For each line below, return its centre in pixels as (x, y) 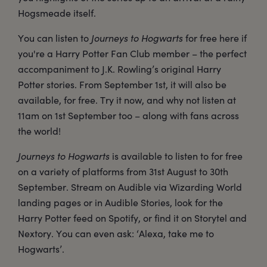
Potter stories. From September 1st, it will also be (122, 85)
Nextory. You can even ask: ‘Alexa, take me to (116, 234)
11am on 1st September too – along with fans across (128, 116)
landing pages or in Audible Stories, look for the (120, 203)
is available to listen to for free (176, 156)
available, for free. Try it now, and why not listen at (127, 100)
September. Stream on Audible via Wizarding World (130, 187)
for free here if (215, 38)
